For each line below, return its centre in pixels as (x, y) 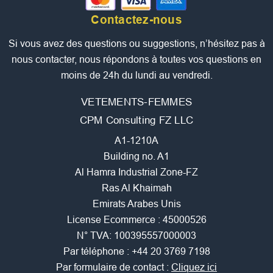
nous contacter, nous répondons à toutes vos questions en (136, 60)
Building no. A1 (136, 157)
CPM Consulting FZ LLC (136, 121)
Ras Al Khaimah (136, 188)
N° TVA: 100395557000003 (136, 236)
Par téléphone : (97, 252)
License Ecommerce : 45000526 (136, 220)
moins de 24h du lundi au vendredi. (136, 76)
